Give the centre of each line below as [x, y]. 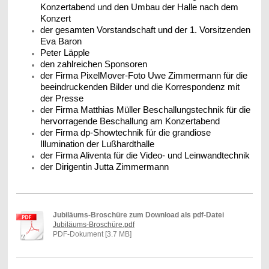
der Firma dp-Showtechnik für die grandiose [125, 132]
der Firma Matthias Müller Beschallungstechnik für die [145, 110]
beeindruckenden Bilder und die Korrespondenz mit [140, 87]
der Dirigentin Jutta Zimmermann [104, 167]
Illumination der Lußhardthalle [97, 144]
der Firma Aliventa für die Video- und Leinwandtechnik [145, 155]
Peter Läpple [65, 53]
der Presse [62, 98]
